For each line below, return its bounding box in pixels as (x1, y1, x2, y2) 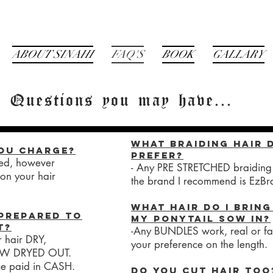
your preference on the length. (131, 238, 268, 251)
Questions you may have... (10, 93, 233, 108)
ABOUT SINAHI (12, 48, 93, 61)
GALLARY (213, 48, 264, 61)
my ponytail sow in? (131, 213, 271, 224)
